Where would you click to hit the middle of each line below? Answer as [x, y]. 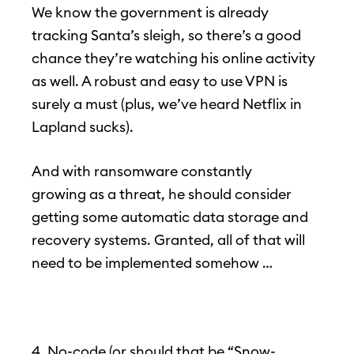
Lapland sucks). [83, 127]
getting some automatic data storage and [170, 217]
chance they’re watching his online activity [173, 58]
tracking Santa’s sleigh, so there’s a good [166, 36]
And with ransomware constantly [142, 171]
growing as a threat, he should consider [162, 194]
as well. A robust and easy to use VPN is [160, 81]
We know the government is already [150, 13]
